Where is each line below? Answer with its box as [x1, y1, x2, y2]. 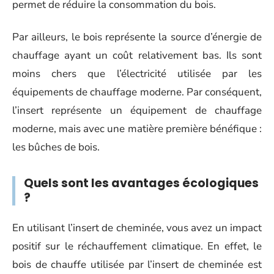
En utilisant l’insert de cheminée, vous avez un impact [12, 221, 262, 235]
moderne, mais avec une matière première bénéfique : [12, 121, 262, 136]
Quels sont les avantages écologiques [24, 174, 259, 191]
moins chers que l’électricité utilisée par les [12, 66, 262, 81]
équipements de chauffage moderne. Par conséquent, [12, 84, 262, 99]
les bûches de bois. [12, 139, 100, 154]
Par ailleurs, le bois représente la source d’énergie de [12, 29, 262, 44]
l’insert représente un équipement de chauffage [12, 103, 262, 117]
